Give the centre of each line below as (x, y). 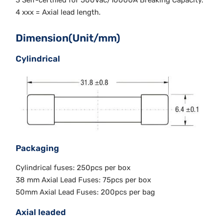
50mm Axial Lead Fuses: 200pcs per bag (85, 192)
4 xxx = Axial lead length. (58, 12)
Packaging (37, 148)
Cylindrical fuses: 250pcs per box (73, 168)
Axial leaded (41, 212)
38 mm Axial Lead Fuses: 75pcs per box (83, 180)
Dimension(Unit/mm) (68, 38)
